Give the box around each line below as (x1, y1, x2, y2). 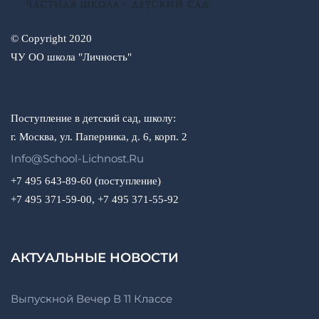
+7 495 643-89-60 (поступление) (11, 174, 161, 187)
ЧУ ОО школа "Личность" (11, 51, 132, 63)
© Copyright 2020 (11, 32, 92, 44)
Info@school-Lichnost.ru (11, 151, 144, 165)
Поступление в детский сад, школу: (11, 112, 176, 124)
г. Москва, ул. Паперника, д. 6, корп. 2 (11, 130, 187, 142)
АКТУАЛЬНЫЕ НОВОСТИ (11, 249, 179, 266)
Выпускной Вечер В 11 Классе (11, 291, 172, 305)
